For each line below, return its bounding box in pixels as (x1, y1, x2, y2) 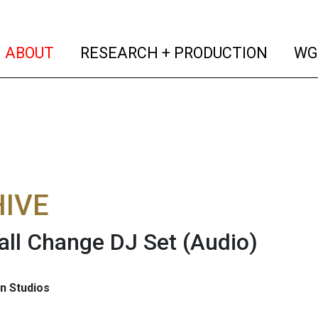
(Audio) (182, 229, 258, 256)
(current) (53, 43, 116, 61)
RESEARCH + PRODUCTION (77, 43, 268, 62)
